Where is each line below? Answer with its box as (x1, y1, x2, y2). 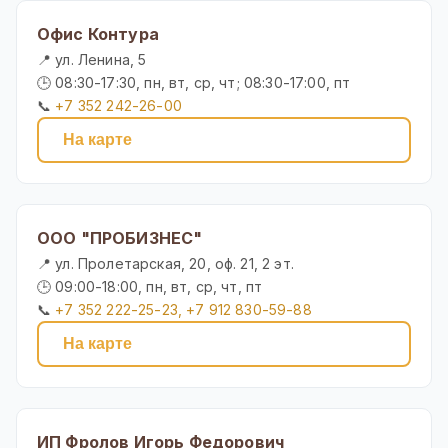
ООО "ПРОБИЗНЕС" (37, 228, 203, 249)
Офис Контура (37, 24, 159, 45)
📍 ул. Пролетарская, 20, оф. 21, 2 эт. (37, 255, 294, 273)
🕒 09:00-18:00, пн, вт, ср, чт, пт (37, 278, 263, 296)
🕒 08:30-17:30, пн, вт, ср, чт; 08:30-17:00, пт (37, 74, 351, 92)
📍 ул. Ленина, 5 (37, 51, 147, 69)
